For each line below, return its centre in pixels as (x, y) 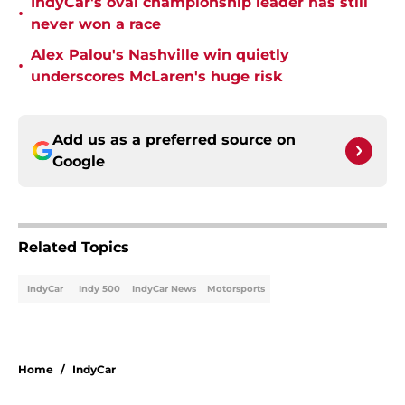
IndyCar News (164, 289)
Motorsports (236, 289)
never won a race (96, 24)
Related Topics (74, 248)
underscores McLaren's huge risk (156, 77)
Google (79, 162)
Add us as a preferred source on (174, 140)
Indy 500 (99, 289)
